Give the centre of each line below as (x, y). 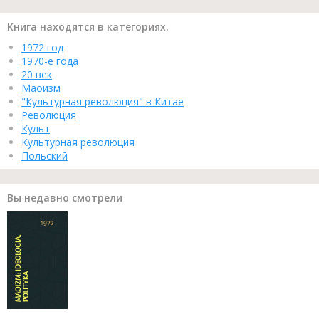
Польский (45, 155)
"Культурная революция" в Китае (103, 101)
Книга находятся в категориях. (88, 26)
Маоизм (41, 88)
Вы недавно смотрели (65, 197)
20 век (37, 74)
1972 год (42, 47)
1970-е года (50, 61)
